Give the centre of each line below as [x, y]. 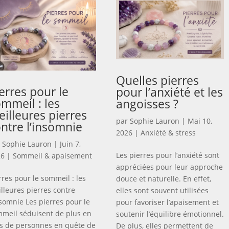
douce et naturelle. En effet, [163, 179]
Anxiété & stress [168, 133]
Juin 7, [70, 144]
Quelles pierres [157, 81]
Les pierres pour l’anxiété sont [167, 155]
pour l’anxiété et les [169, 92]
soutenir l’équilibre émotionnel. [170, 214]
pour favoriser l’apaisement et [167, 202]
